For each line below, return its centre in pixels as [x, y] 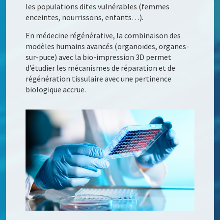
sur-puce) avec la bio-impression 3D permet [99, 57]
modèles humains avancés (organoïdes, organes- [108, 46]
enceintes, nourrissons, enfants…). [85, 17]
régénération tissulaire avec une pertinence [99, 78]
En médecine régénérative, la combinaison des [103, 35]
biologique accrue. [56, 89]
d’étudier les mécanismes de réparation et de [101, 68]
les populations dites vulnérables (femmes [98, 6]
